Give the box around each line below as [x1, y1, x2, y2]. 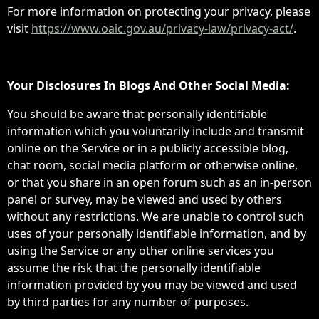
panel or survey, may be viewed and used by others [7, 192, 282, 207]
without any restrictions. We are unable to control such [7, 209, 304, 224]
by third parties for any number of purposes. [7, 294, 249, 310]
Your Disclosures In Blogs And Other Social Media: [7, 78, 290, 93]
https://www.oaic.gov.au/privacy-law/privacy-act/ [31, 21, 293, 36]
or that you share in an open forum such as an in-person [7, 174, 312, 190]
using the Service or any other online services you [7, 243, 274, 258]
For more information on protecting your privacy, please [7, 4, 310, 19]
